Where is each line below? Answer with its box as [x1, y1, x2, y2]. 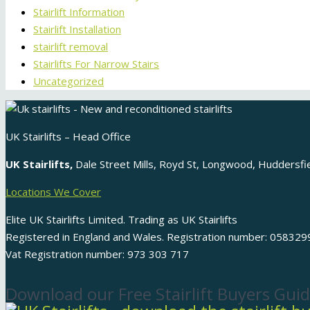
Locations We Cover [6, 185, 101, 199]
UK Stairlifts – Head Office [6, 129, 131, 144]
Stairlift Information [33, 5, 125, 19]
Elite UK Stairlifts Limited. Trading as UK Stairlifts [6, 212, 237, 227]
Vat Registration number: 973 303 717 [6, 247, 189, 262]
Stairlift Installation [33, 22, 121, 37]
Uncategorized [33, 74, 104, 89]
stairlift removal [33, 39, 108, 54]
